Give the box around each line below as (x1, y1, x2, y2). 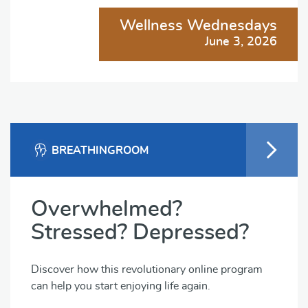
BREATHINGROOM (52, 144, 148, 156)
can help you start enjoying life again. (31, 280, 210, 291)
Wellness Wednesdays (120, 17, 278, 33)
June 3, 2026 (205, 35, 278, 48)
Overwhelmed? (31, 197, 182, 220)
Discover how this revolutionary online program (31, 263, 263, 275)
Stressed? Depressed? (31, 221, 249, 243)
